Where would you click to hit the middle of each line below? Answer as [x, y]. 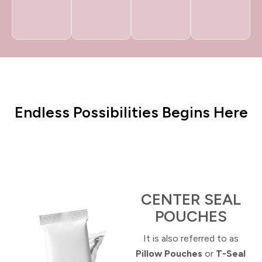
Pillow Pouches [169, 253]
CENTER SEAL [191, 199]
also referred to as [200, 238]
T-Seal [231, 253]
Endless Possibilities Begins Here [131, 112]
